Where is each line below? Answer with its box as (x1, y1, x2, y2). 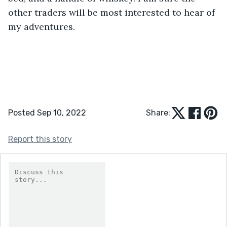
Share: (146, 107, 170, 118)
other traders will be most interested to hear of (8, 6, 217, 18)
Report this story (8, 134, 72, 144)
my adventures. (8, 20, 75, 32)
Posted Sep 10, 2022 (8, 107, 86, 118)
